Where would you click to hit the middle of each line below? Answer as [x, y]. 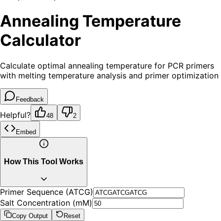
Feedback [30, 99]
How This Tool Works [44, 162]
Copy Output [30, 216]
